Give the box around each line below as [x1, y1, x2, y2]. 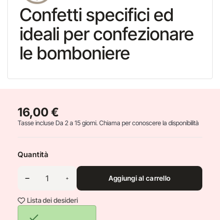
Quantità [18, 150, 48, 159]
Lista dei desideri [27, 196, 78, 204]
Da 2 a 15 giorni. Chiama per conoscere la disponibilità [55, 119, 199, 127]
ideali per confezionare [20, 23, 194, 45]
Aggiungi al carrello [108, 174, 171, 182]
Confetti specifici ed [20, 4, 174, 26]
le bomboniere [20, 42, 138, 64]
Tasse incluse [18, 119, 55, 127]
